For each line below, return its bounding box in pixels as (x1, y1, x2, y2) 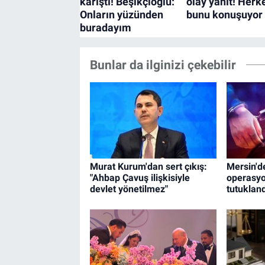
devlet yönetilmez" (89, 183, 168, 195)
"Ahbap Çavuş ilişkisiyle (89, 172, 190, 183)
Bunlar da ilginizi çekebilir (89, 57, 236, 73)
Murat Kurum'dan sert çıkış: (89, 160, 207, 172)
